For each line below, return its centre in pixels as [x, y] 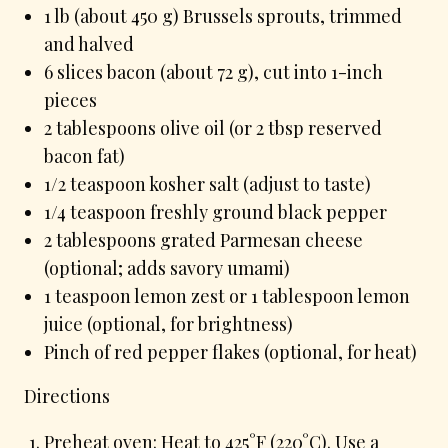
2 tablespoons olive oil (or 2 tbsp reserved [213, 127]
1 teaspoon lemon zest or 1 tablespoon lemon [227, 295]
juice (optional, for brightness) [168, 323]
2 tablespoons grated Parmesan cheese [203, 239]
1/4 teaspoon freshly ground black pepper [215, 211]
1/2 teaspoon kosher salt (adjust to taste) [207, 183]
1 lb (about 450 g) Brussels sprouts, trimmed [223, 15]
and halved [89, 43]
